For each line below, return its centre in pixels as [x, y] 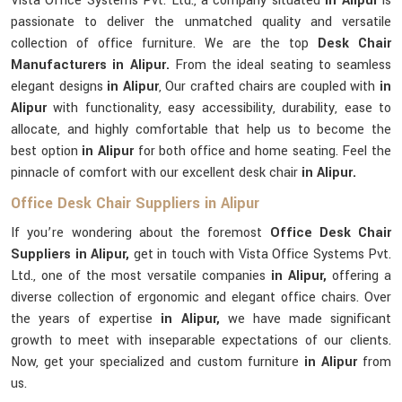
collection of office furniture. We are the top [164, 44]
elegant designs [59, 87]
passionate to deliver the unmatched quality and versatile [201, 22]
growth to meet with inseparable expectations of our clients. [201, 341]
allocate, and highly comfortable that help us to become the [201, 130]
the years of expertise [86, 319]
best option [47, 151]
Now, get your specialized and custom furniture [157, 362]
